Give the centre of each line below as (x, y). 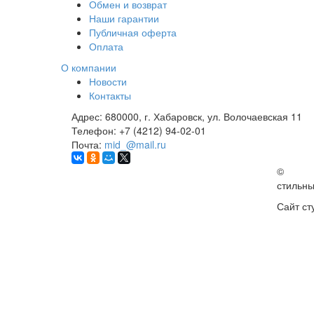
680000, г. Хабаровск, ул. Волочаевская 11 (204, 117)
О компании (89, 68)
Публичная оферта (133, 33)
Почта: (88, 145)
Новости (108, 82)
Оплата (106, 47)
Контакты (110, 96)
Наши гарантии (124, 19)
